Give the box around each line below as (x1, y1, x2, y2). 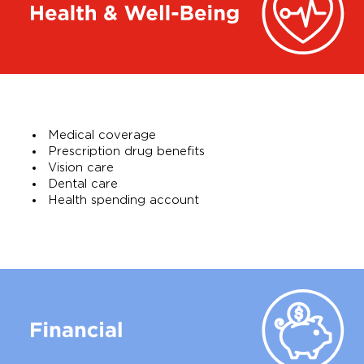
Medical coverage (48, 128, 156, 141)
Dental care (48, 177, 118, 190)
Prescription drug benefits (48, 145, 205, 158)
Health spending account (48, 193, 199, 206)
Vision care (48, 161, 114, 174)
